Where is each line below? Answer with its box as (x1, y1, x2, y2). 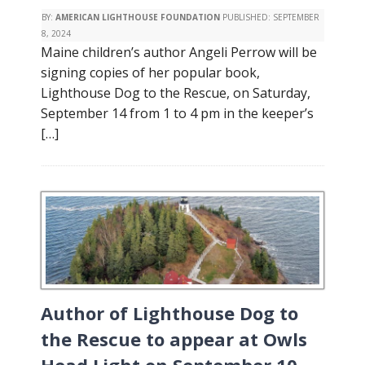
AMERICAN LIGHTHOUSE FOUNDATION (55, 11, 220, 23)
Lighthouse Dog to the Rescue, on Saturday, (41, 84, 310, 102)
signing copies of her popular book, (41, 64, 260, 81)
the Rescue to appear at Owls (41, 327, 307, 351)
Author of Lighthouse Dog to (41, 301, 298, 325)
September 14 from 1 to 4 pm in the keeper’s (41, 104, 314, 122)
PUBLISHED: (220, 11, 273, 23)
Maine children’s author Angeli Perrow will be (41, 43, 317, 61)
